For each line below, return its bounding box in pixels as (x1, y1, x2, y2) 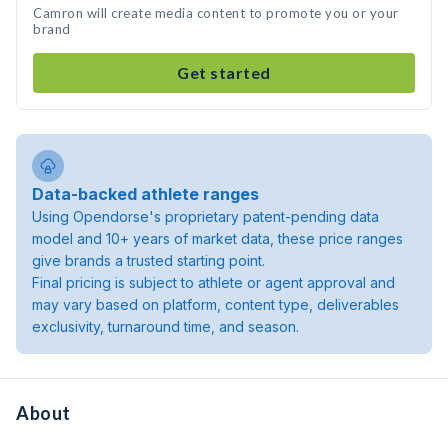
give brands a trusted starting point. (32, 252, 265, 269)
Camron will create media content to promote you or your (33, 5, 399, 21)
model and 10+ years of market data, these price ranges (32, 230, 403, 247)
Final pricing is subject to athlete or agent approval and (32, 274, 395, 291)
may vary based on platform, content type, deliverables (32, 296, 399, 313)
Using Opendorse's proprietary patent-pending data (32, 208, 379, 225)
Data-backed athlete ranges (32, 184, 259, 204)
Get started (177, 63, 271, 82)
